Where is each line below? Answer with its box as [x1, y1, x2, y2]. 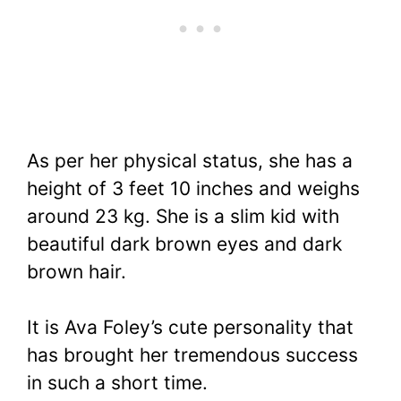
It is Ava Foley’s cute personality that [27, 316, 354, 339]
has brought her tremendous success [27, 344, 358, 367]
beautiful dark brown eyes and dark [27, 232, 342, 255]
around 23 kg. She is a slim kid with [27, 204, 339, 227]
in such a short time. [27, 371, 208, 395]
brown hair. [27, 260, 126, 283]
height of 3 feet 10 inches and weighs [27, 176, 360, 200]
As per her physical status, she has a [27, 149, 353, 172]
